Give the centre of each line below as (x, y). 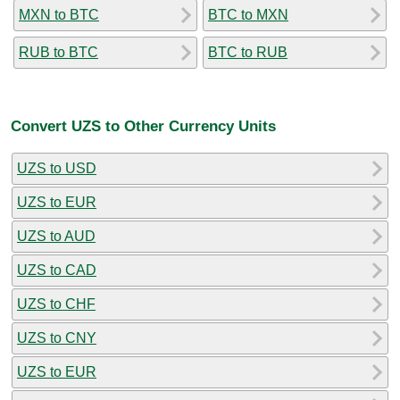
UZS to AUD (56, 236)
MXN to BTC (59, 14)
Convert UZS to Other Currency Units (143, 126)
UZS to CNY (57, 337)
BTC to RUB (248, 52)
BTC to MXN (248, 14)
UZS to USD (57, 168)
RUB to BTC (58, 52)
